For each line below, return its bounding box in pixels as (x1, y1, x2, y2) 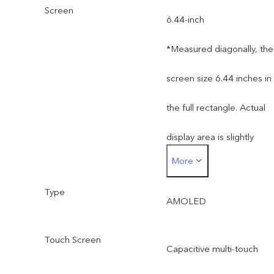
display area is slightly (166, 131, 254, 144)
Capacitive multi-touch (166, 242, 258, 255)
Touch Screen (44, 233, 101, 246)
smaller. (166, 160, 197, 173)
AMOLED (166, 195, 206, 208)
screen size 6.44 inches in (166, 72, 272, 85)
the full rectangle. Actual (166, 102, 265, 114)
